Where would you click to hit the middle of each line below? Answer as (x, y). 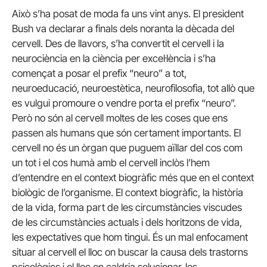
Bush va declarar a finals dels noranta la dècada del (123, 29)
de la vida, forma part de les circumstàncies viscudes (127, 207)
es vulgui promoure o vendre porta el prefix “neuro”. (124, 103)
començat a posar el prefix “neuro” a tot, (99, 73)
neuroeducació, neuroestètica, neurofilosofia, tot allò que (133, 88)
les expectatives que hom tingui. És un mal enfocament (130, 237)
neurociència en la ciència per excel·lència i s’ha (114, 58)
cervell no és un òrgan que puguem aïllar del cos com (127, 148)
